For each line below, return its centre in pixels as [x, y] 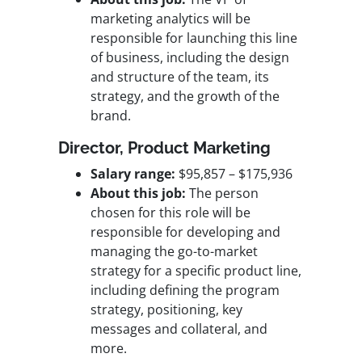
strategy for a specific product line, [196, 271]
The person [222, 194]
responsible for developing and [185, 232]
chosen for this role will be [170, 213]
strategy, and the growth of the [185, 97]
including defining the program [185, 290]
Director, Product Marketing [164, 148]
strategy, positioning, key [166, 310]
